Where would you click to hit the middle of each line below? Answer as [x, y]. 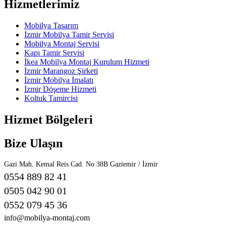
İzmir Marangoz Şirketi [61, 71]
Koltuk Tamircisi [51, 98]
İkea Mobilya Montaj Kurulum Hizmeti [87, 62]
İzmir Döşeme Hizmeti [60, 89]
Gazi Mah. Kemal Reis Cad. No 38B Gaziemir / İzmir [81, 164]
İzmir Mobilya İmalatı [59, 80]
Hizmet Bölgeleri [48, 119]
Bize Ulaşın [33, 143]
